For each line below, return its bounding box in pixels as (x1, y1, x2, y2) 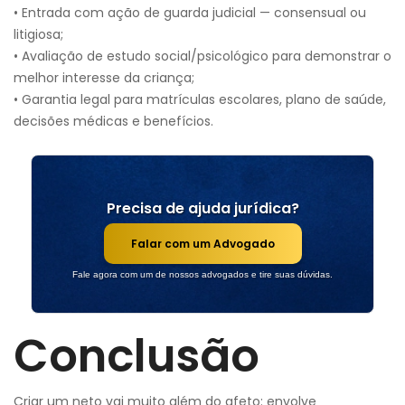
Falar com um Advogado (130, 236, 275, 251)
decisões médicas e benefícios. (14, 112, 213, 130)
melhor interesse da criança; (14, 69, 194, 87)
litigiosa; (14, 25, 63, 43)
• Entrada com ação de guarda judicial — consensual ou (14, 4, 366, 22)
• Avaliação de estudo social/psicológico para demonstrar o (14, 47, 391, 65)
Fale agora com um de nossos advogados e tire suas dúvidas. (72, 269, 333, 279)
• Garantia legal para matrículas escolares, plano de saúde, (14, 90, 386, 108)
